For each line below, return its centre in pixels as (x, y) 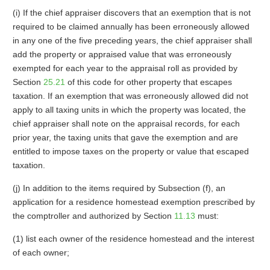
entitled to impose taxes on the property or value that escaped (130, 151)
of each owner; (41, 253)
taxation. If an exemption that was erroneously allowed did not (130, 96)
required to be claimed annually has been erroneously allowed (131, 27)
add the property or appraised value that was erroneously (122, 54)
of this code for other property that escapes (148, 82)
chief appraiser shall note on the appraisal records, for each (126, 124)
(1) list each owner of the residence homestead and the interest (133, 239)
